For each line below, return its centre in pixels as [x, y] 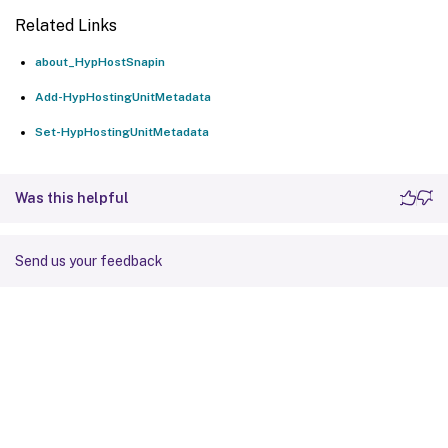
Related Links [66, 25]
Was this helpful [72, 197]
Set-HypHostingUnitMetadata [122, 131]
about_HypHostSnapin [100, 61]
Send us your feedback [89, 260]
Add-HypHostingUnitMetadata [123, 96]
